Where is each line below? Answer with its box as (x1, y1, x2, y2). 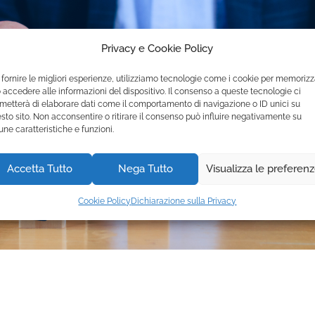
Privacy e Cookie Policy (101, 41, 214, 55)
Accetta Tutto (6, 162, 72, 175)
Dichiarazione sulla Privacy (131, 195, 237, 206)
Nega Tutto (117, 162, 173, 175)
